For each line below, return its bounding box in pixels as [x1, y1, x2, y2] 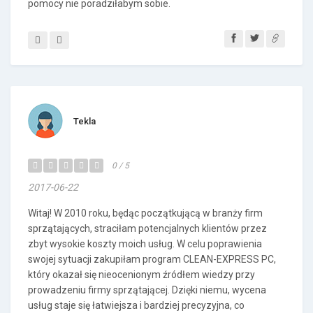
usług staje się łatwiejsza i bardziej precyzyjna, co [28, 300, 245, 311]
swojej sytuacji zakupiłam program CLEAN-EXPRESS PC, [28, 254, 276, 265]
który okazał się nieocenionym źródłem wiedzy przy [28, 269, 255, 280]
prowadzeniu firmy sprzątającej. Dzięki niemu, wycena [28, 284, 266, 296]
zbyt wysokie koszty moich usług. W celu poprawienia [28, 238, 262, 249]
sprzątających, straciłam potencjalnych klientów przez [28, 223, 267, 234]
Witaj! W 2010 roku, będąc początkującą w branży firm [28, 208, 263, 219]
